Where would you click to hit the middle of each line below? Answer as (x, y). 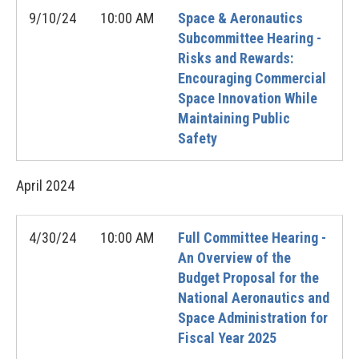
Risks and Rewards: (236, 58)
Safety (198, 138)
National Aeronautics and (254, 298)
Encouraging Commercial (252, 78)
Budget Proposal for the (248, 278)
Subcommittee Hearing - (250, 38)
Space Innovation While (248, 98)
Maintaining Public (234, 118)
